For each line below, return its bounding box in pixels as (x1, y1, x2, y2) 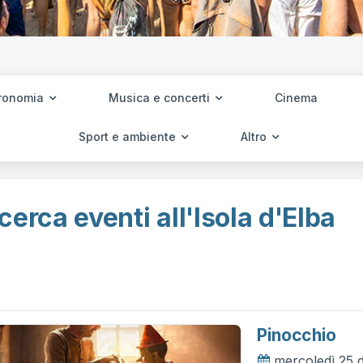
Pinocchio (257, 325, 336, 345)
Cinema (274, 91, 318, 105)
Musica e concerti (108, 91, 213, 105)
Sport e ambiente (79, 130, 179, 143)
